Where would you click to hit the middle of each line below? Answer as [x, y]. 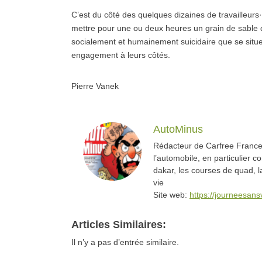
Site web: [171, 195]
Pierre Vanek [95, 86]
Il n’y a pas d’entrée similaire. [125, 242]
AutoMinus [178, 129]
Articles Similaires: [119, 225]
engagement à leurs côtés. [121, 55]
